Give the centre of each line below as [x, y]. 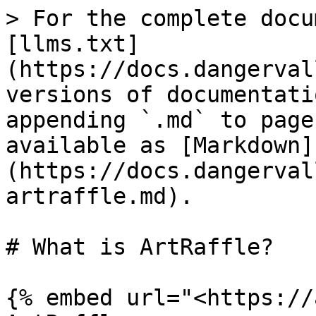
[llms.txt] [73, 44]
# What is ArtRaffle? [140, 247]
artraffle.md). [99, 196]
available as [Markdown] [160, 145]
